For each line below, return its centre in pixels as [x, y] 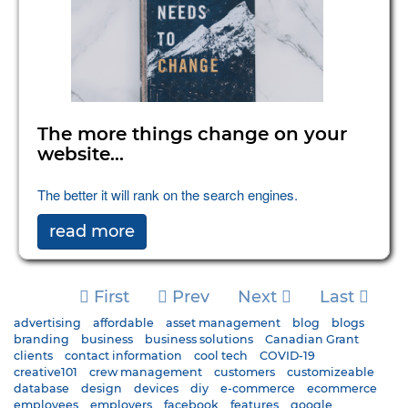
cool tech [221, 356]
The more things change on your [192, 135]
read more [92, 232]
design [102, 389]
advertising [47, 323]
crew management [146, 372]
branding [41, 340]
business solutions [199, 340]
